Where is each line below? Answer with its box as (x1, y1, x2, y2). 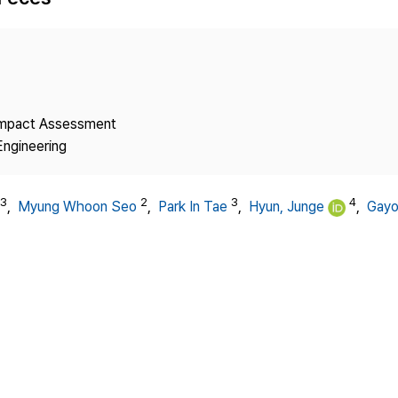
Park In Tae (158, 198, 227, 216)
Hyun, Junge (249, 198, 324, 216)
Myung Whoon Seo (18, 198, 137, 216)
